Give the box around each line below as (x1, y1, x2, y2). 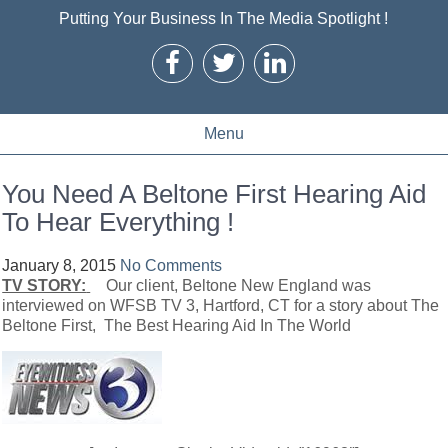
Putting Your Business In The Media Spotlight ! (59, 10, 389, 27)
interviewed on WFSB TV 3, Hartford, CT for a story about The (2, 297, 440, 314)
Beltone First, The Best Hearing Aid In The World (2, 317, 352, 334)
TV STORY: (2, 277, 87, 294)
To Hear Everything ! (2, 207, 235, 237)
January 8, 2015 (2, 257, 117, 274)
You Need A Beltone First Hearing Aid (2, 179, 427, 209)
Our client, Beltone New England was (90, 277, 372, 294)
